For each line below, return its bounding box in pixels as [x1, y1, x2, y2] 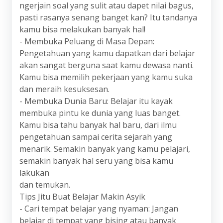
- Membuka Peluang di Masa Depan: [19, 36, 154, 47]
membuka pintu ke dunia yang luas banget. [19, 108, 181, 118]
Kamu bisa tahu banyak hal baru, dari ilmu [19, 119, 177, 130]
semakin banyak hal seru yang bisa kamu [19, 155, 173, 166]
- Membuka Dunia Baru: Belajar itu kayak [19, 96, 173, 107]
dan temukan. [19, 179, 70, 190]
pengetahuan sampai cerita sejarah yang [19, 131, 172, 142]
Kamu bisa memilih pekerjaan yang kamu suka [19, 72, 193, 83]
